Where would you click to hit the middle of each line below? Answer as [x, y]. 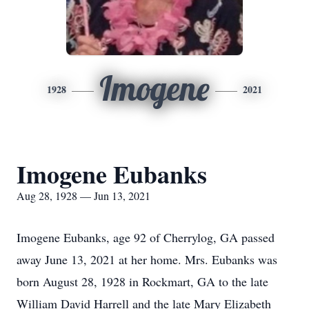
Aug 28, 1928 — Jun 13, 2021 [83, 196]
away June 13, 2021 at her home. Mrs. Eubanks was [147, 259]
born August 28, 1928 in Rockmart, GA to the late [142, 281]
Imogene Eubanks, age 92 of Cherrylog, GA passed [146, 237]
